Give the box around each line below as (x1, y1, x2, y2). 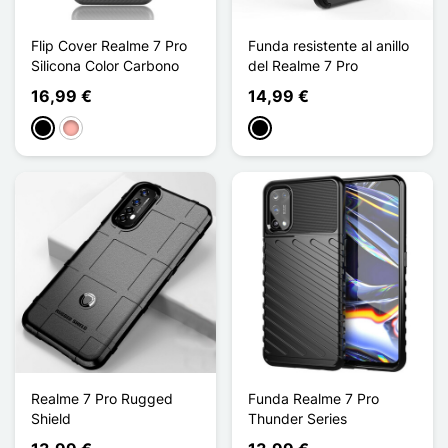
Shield (31, 409, 71, 427)
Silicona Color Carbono (31, 56, 179, 74)
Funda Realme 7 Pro (248, 389, 379, 407)
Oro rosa (62, 120, 118, 138)
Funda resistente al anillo (248, 36, 409, 54)
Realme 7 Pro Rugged (31, 389, 173, 407)
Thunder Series (248, 409, 347, 427)
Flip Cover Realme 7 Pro (31, 36, 187, 54)
